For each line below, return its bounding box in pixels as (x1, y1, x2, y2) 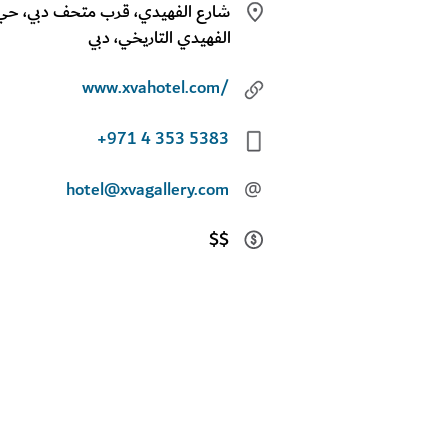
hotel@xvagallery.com (65, 174, 229, 205)
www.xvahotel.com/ (81, 73, 229, 104)
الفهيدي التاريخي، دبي (87, 22, 231, 53)
